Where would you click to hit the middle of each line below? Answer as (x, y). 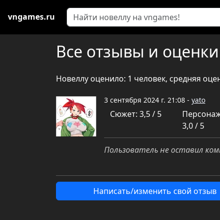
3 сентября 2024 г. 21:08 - (148, 100)
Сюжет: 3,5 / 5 (136, 114)
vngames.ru (31, 17)
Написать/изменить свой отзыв (155, 191)
